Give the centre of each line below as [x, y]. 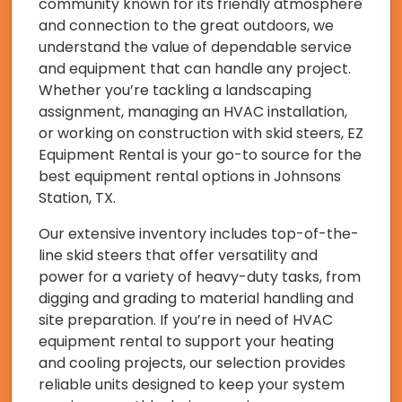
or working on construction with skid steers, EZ [201, 133]
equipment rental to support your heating [186, 341]
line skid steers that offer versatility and [178, 255]
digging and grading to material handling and [196, 298]
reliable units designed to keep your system [192, 384]
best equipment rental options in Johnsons [190, 176]
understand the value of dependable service [195, 47]
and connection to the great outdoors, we [186, 25]
